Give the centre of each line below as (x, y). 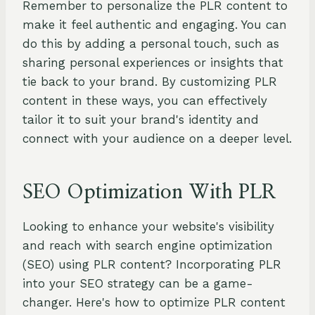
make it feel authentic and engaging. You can (155, 25)
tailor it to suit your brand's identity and (141, 120)
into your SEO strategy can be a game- (138, 284)
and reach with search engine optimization (148, 246)
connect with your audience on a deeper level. (157, 139)
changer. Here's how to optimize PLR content (154, 303)
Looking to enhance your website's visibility (148, 227)
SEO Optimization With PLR (149, 193)
